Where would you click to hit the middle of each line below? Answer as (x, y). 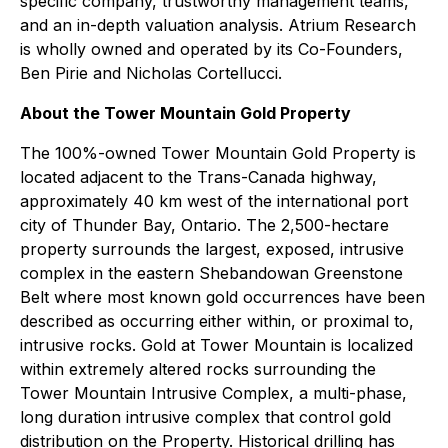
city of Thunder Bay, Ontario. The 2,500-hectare (204, 225)
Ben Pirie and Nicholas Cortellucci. (151, 73)
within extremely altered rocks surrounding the (198, 369)
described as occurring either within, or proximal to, (217, 321)
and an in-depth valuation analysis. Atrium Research (218, 25)
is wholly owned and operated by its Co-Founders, (211, 49)
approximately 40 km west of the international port (214, 201)
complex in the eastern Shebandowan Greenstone (211, 273)
